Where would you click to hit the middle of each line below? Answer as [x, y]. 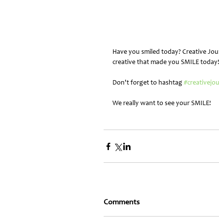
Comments [122, 202]
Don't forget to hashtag [148, 83]
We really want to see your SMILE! [162, 104]
